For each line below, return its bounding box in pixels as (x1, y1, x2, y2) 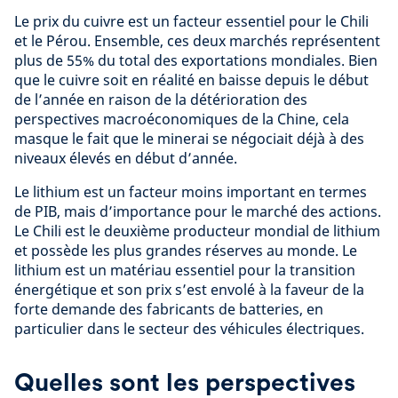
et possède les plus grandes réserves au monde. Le (14, 241, 357, 261)
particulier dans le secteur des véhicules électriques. (14, 319, 371, 339)
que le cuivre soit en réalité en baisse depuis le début (14, 70, 369, 91)
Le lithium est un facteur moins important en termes (14, 182, 367, 203)
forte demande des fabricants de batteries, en (14, 299, 323, 320)
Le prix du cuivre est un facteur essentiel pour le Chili (14, 12, 369, 32)
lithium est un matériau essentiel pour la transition (14, 260, 355, 281)
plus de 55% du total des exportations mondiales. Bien (14, 51, 378, 71)
